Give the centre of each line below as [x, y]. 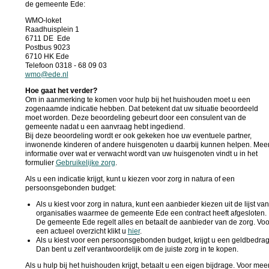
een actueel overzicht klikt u [82, 231]
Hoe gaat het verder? [61, 90]
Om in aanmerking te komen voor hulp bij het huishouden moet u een [138, 99]
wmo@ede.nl [47, 74]
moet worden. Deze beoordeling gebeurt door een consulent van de [135, 117]
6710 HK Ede [47, 56]
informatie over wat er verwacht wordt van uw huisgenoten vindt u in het [141, 153]
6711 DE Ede [47, 38]
